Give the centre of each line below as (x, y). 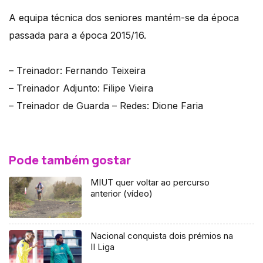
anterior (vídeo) (122, 194)
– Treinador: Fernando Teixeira (77, 71)
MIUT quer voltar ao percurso (150, 183)
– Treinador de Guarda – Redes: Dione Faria (106, 106)
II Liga (103, 247)
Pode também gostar (70, 160)
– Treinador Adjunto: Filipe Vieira (81, 88)
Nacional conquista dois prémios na (162, 236)
